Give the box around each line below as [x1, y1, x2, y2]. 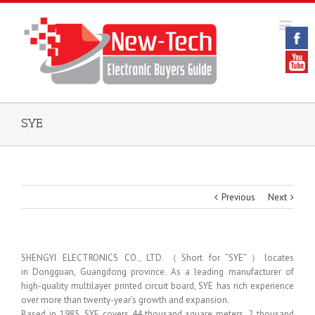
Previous [221, 191, 255, 203]
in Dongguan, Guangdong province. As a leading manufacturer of [21, 266, 294, 278]
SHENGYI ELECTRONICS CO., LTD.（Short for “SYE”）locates [21, 252, 294, 264]
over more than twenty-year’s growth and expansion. [21, 294, 229, 306]
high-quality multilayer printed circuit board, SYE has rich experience [21, 280, 294, 292]
